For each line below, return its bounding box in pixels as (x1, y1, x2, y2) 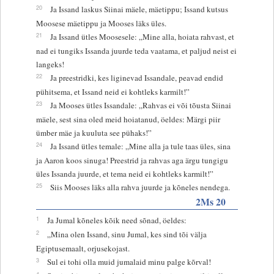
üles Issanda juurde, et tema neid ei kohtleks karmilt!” (35, 168, 213, 179)
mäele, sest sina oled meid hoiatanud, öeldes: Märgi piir (35, 113, 220, 125)
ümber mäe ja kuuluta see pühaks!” (35, 127, 152, 138)
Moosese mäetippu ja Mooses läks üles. (35, 17, 166, 29)
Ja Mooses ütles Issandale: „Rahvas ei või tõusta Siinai (50, 99, 231, 111)
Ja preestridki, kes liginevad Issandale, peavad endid (50, 72, 223, 83)
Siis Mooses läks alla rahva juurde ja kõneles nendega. (50, 181, 230, 193)
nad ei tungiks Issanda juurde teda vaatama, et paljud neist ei (35, 45, 237, 56)
